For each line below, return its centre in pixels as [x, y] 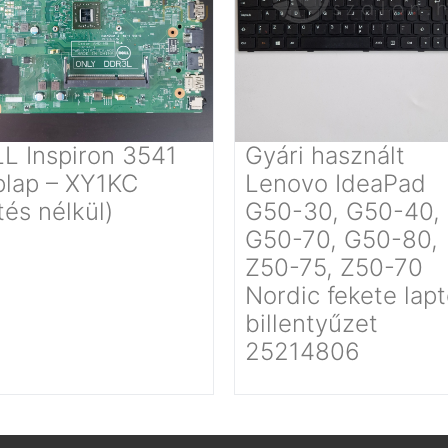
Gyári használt [325, 155]
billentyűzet [311, 323]
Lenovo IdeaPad [335, 183]
